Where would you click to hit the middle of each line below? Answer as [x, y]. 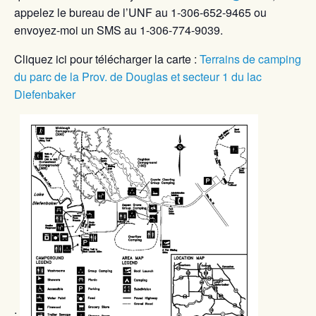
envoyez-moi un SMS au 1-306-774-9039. [119, 30]
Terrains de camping [250, 59]
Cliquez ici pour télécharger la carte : [107, 59]
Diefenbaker [45, 94]
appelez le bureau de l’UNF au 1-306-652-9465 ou [140, 12]
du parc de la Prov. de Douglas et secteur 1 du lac [138, 77]
